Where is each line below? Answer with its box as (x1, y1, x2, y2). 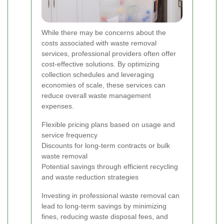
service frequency (41, 131, 97, 139)
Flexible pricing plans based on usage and (41, 120, 175, 129)
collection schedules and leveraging (41, 70, 154, 79)
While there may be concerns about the (41, 28, 166, 37)
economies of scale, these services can (41, 81, 165, 89)
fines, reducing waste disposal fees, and (41, 212, 168, 221)
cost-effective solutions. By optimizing (41, 60, 159, 68)
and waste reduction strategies (41, 173, 138, 181)
